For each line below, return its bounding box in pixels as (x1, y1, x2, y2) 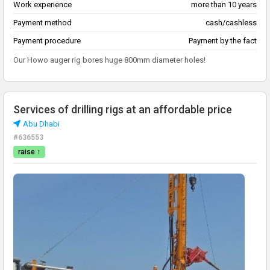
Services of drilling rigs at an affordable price (13, 103, 232, 116)
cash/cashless (206, 18, 257, 28)
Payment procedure (13, 36, 81, 46)
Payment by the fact (189, 36, 257, 46)
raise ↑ (18, 148, 40, 157)
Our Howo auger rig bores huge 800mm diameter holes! (13, 55, 206, 65)
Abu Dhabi (23, 119, 60, 129)
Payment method (13, 18, 72, 28)
